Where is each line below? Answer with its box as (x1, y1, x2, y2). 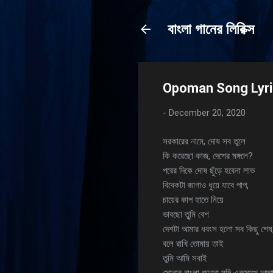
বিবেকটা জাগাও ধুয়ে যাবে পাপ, (163, 179, 249, 191)
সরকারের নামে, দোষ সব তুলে (163, 135, 246, 147)
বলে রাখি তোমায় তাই (163, 238, 224, 249)
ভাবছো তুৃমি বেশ (163, 208, 209, 220)
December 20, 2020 (169, 107, 246, 118)
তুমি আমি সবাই (163, 252, 207, 264)
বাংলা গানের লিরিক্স (168, 21, 254, 38)
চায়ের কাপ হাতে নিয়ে (163, 194, 224, 205)
